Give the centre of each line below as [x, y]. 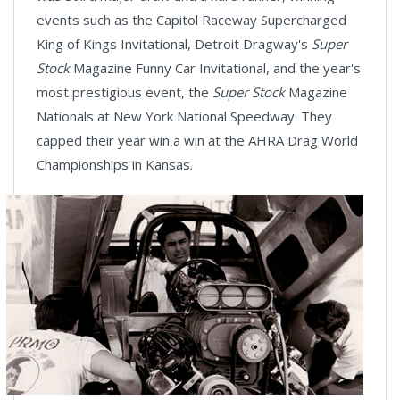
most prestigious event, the [125, 92]
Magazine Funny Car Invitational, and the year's [215, 68]
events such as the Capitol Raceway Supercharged [192, 20]
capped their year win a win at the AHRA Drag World [197, 140]
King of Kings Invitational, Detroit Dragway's [174, 44]
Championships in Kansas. [115, 164]
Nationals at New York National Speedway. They [184, 116]
